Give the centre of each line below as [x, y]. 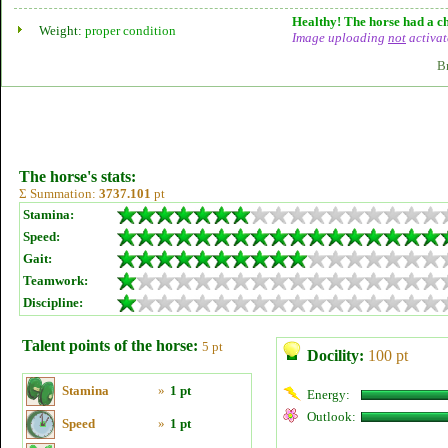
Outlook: [331, 416]
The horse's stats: [77, 176]
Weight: [62, 30]
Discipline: [53, 302]
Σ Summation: [59, 193]
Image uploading [340, 37]
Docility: [335, 355]
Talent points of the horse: [110, 345]
